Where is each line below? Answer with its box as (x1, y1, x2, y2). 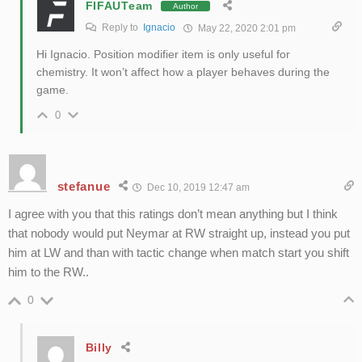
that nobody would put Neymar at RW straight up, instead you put (7, 226, 350, 241)
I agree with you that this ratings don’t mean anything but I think (7, 207, 338, 221)
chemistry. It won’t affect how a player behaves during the (36, 65, 330, 79)
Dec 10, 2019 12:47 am (145, 182, 250, 194)
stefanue (57, 179, 111, 193)
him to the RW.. (7, 265, 89, 280)
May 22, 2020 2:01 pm (195, 23, 296, 35)
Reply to (99, 22, 143, 34)
